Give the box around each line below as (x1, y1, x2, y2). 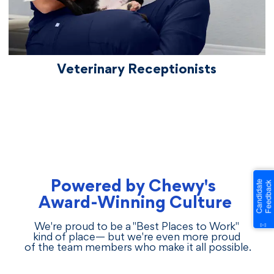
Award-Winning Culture (38, 196, 232, 212)
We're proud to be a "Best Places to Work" (34, 222, 240, 232)
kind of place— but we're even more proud (33, 232, 241, 243)
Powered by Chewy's (50, 179, 220, 195)
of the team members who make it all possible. (22, 243, 252, 253)
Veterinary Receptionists (57, 64, 217, 76)
